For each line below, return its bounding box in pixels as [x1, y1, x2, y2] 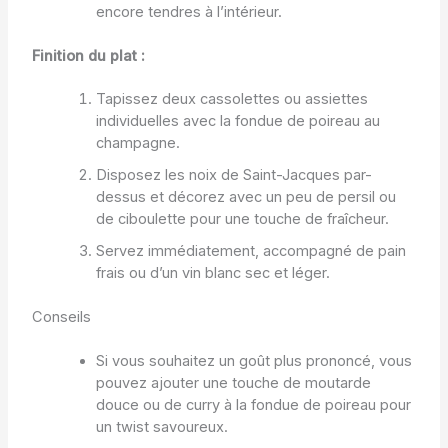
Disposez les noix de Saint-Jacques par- [95, 166, 372, 185]
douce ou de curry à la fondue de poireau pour [95, 396, 411, 415]
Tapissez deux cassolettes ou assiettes [95, 90, 368, 109]
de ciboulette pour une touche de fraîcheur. [95, 210, 389, 229]
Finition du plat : [31, 46, 145, 65]
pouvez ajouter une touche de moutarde [95, 374, 371, 393]
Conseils [31, 308, 91, 327]
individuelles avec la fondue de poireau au [95, 112, 380, 131]
